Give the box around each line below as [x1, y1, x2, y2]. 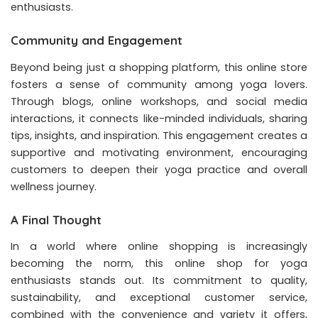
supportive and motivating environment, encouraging [11, 145, 307, 160]
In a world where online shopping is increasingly [11, 239, 307, 254]
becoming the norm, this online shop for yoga [11, 256, 307, 271]
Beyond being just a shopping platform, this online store [11, 60, 307, 75]
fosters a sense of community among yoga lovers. [11, 77, 307, 92]
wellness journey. [11, 179, 97, 194]
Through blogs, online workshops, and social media [11, 94, 307, 109]
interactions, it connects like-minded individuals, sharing [11, 111, 307, 126]
